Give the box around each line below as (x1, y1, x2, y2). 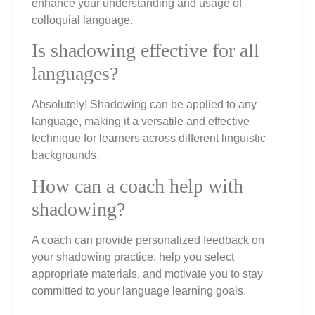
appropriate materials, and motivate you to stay (32, 267, 263, 280)
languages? (32, 63, 118, 85)
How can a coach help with (32, 174, 243, 197)
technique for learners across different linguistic (32, 132, 266, 145)
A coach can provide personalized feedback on (32, 233, 264, 246)
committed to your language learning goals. (32, 284, 246, 297)
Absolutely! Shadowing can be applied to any (32, 98, 257, 111)
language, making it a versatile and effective (32, 115, 250, 128)
